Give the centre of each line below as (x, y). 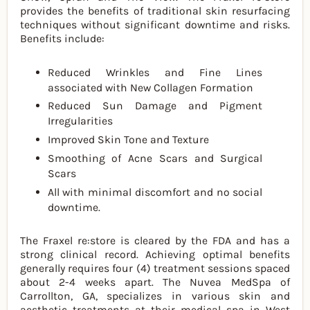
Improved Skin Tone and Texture (129, 140)
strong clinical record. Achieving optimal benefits (155, 255)
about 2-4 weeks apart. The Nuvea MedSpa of (155, 282)
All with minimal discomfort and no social (155, 192)
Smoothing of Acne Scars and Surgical (155, 158)
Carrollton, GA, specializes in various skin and (155, 296)
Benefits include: (64, 38)
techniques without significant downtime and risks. (155, 24)
